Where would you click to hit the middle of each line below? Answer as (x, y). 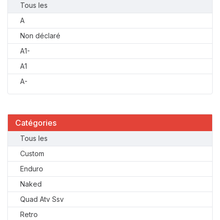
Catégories (36, 123)
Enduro (32, 169)
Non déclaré (40, 36)
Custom (32, 153)
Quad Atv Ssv (42, 199)
